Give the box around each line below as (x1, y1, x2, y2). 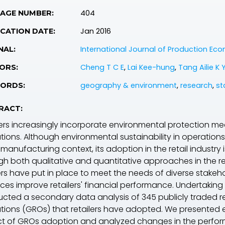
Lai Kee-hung (128, 62, 175, 72)
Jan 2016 (80, 26, 111, 36)
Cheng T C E (80, 62, 124, 72)
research (180, 80, 212, 90)
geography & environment (80, 80, 177, 90)
